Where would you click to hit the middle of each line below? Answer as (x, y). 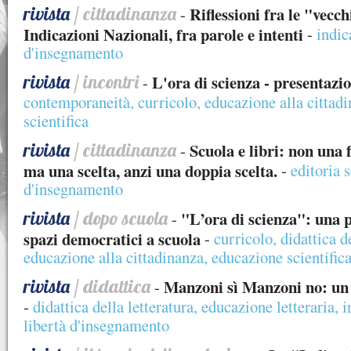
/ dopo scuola (119, 218)
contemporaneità (77, 102)
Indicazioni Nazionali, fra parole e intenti (163, 34)
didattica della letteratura (113, 306)
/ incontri (104, 81)
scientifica (56, 121)
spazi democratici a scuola (112, 238)
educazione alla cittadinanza (114, 257)
